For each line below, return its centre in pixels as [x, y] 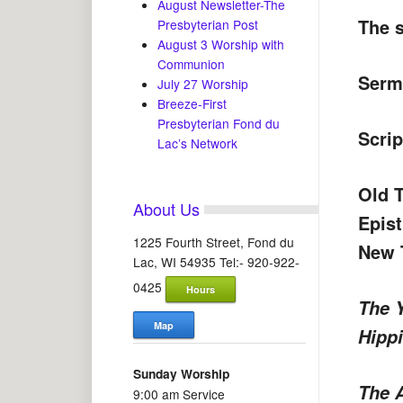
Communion [192, 64]
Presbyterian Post [208, 25]
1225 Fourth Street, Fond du [213, 242]
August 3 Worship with [221, 45]
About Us [166, 209]
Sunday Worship [181, 373]
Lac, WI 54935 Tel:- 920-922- [216, 261]
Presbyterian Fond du [219, 124]
